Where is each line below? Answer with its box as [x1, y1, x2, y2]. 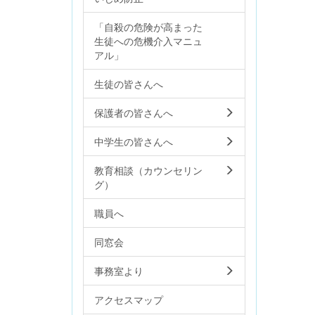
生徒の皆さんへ [94, 76, 163, 91]
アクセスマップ [94, 292, 163, 307]
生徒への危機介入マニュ [94, 33, 202, 48]
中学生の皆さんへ [94, 134, 173, 148]
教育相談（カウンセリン [94, 162, 202, 177]
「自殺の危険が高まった [94, 19, 202, 34]
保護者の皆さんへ [94, 105, 173, 120]
